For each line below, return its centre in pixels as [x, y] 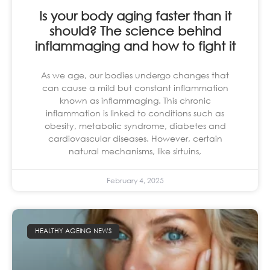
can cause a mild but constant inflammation [135, 87]
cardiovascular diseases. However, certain [135, 138]
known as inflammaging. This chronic [135, 100]
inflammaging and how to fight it [135, 46]
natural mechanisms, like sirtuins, [135, 151]
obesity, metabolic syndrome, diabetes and [135, 125]
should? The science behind [135, 30]
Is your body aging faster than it [135, 15]
